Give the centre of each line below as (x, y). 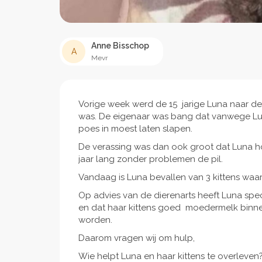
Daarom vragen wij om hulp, (137, 238)
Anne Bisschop (120, 46)
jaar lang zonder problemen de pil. (151, 159)
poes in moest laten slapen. (135, 129)
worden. (96, 220)
